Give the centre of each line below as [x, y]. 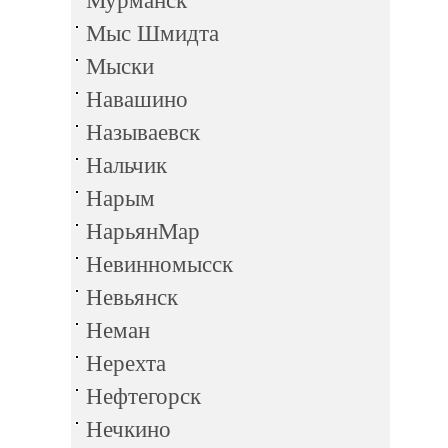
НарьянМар [143, 231]
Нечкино [128, 429]
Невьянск [132, 297]
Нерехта [126, 363]
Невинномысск [159, 264]
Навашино [137, 99]
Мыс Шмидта [152, 33]
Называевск [143, 132]
